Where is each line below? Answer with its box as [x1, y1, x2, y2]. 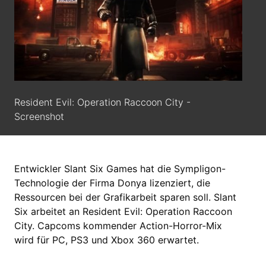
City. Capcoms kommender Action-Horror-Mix [14, 219, 222, 232]
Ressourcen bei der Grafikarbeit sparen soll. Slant [14, 191, 236, 203]
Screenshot [14, 110, 64, 122]
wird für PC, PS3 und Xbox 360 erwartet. [14, 233, 199, 246]
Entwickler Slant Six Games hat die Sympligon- [14, 162, 226, 175]
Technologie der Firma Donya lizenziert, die [14, 176, 210, 189]
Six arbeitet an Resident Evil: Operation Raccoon [14, 205, 232, 217]
